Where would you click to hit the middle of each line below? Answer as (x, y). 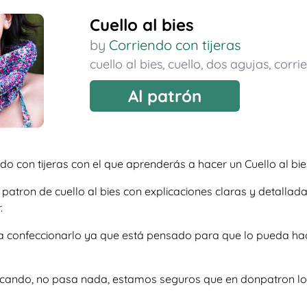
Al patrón (164, 96)
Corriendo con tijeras (174, 45)
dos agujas (237, 64)
